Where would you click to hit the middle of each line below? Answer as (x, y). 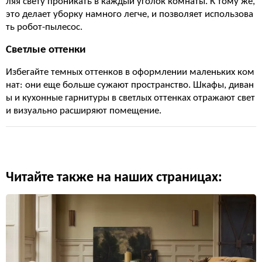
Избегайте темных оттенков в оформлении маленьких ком (130, 72)
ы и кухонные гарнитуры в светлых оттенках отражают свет (130, 98)
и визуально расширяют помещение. (84, 111)
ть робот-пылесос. (44, 27)
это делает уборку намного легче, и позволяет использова (130, 14)
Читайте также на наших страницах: (114, 178)
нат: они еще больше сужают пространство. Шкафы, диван (130, 85)
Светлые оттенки (46, 50)
